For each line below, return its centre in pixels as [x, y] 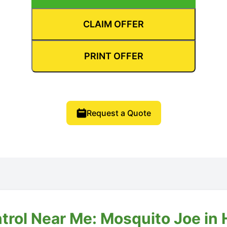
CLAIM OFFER [113, 24]
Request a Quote [119, 113]
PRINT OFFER [113, 56]
